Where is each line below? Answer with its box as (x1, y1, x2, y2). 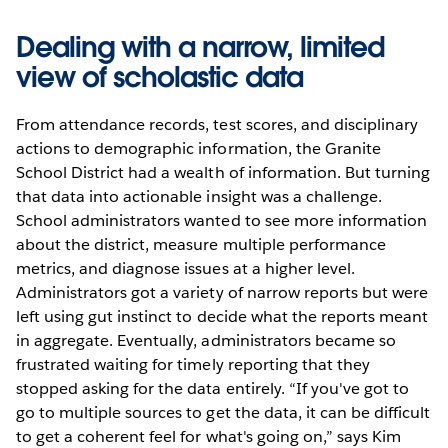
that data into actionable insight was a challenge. (16, 185, 382, 207)
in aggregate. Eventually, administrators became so (16, 329, 396, 351)
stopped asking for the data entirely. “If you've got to (16, 377, 410, 399)
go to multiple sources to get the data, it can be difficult (16, 401, 431, 423)
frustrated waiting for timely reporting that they (16, 353, 370, 375)
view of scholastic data (16, 58, 303, 95)
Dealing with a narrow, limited (16, 28, 384, 65)
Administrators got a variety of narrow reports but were (16, 281, 429, 303)
